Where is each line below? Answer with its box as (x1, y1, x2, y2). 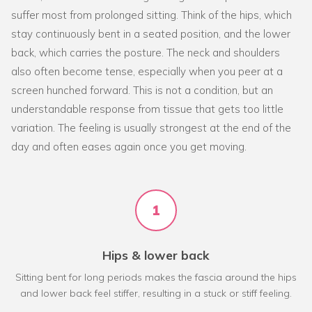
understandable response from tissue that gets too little (11, 102, 283, 116)
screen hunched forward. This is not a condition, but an (11, 83, 273, 97)
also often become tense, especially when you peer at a (11, 64, 283, 78)
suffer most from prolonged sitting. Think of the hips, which (11, 8, 292, 22)
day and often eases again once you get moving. (11, 139, 247, 153)
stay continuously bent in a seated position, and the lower (11, 26, 290, 40)
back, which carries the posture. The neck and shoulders (11, 45, 280, 59)
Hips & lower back (102, 247, 210, 263)
